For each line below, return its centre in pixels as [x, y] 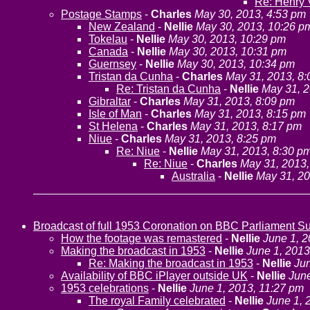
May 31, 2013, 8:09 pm [239, 101]
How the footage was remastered [142, 238]
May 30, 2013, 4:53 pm [250, 14]
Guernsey [112, 64]
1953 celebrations [105, 288]
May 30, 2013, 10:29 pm [227, 39]
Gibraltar [110, 101]
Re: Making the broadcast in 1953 [171, 263]
